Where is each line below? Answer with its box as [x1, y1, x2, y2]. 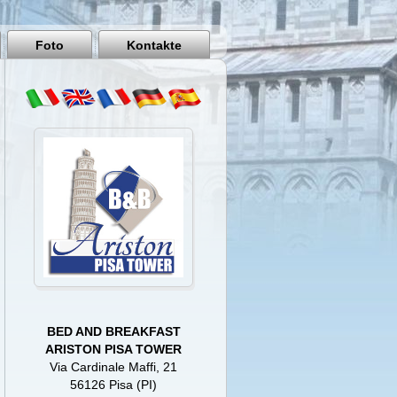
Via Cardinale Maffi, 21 [50, 360, 178, 374]
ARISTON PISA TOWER [45, 342, 183, 356]
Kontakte [127, 38, 182, 52]
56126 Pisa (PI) [70, 378, 158, 392]
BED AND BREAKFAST [46, 324, 181, 339]
